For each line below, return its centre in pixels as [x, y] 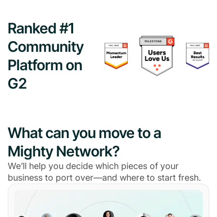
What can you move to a [85, 133]
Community [46, 47]
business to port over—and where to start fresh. [104, 178]
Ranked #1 [41, 28]
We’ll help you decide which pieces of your [93, 166]
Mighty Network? [64, 151]
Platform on [45, 65]
